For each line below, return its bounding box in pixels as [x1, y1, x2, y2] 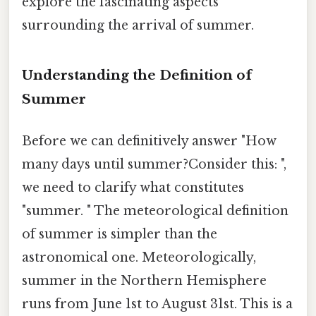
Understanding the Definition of [22, 66, 252, 83]
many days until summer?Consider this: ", [22, 156, 286, 172]
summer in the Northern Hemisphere [22, 272, 267, 288]
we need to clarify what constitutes [22, 179, 244, 195]
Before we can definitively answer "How [22, 133, 276, 149]
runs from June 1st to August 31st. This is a [22, 296, 293, 312]
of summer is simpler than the [22, 226, 217, 242]
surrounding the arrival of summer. [22, 17, 254, 33]
